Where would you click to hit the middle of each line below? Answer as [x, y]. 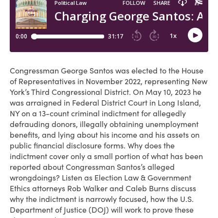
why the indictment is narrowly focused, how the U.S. [102, 199]
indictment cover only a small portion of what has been [106, 156]
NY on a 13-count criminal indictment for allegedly [98, 113]
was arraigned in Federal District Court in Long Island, [105, 103]
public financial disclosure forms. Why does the [92, 145]
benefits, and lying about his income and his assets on [105, 135]
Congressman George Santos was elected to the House [107, 71]
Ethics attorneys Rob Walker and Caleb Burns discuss [103, 188]
